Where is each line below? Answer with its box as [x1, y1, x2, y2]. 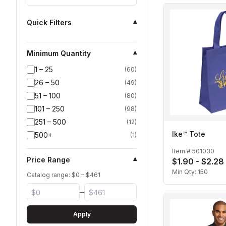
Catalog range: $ [27, 171, 76, 179]
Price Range [27, 155, 70, 164]
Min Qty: [172, 168, 198, 176]
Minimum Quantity [27, 49, 91, 58]
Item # [172, 147, 192, 155]
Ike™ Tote [172, 130, 205, 138]
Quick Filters [27, 18, 72, 27]
